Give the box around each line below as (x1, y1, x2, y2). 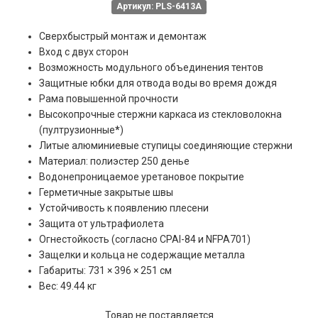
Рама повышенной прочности (39, 92, 178, 104)
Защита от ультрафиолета (39, 217, 164, 229)
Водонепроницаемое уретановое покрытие (39, 170, 244, 182)
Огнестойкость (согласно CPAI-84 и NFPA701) (39, 233, 251, 245)
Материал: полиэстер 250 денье (39, 155, 190, 167)
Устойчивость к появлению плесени (39, 202, 209, 214)
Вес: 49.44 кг (39, 280, 97, 292)
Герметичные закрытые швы (39, 186, 173, 198)
